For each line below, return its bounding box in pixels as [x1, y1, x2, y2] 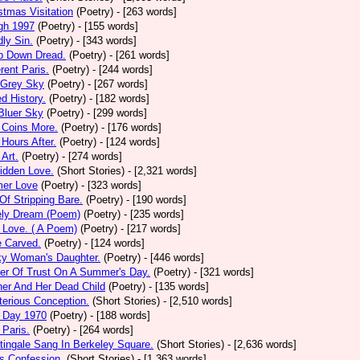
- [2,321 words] [128, 165, 197, 177]
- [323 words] [81, 179, 141, 191]
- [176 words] [101, 121, 162, 133]
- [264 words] [73, 324, 133, 336]
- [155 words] [78, 20, 138, 32]
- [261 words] [109, 49, 170, 61]
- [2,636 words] [227, 338, 297, 350]
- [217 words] [121, 223, 181, 235]
